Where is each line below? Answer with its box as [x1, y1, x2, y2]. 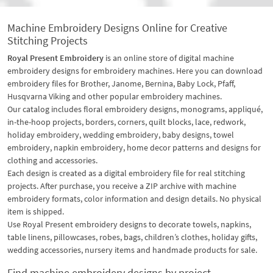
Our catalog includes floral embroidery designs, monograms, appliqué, [7, 103, 263, 115]
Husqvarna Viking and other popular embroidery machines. [7, 90, 222, 102]
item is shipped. [7, 205, 64, 217]
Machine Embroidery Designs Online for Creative [7, 20, 227, 35]
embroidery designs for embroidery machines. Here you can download [7, 65, 263, 76]
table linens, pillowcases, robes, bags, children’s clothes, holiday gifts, [7, 231, 257, 243]
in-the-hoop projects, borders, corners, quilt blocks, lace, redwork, [7, 116, 246, 127]
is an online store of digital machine [104, 52, 234, 63]
